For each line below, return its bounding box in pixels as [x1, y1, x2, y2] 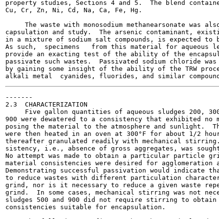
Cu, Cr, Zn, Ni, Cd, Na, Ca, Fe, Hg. [5, 6, 142, 14]
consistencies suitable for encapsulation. [5, 203, 166, 211]
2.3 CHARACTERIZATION [5, 101, 88, 108]
